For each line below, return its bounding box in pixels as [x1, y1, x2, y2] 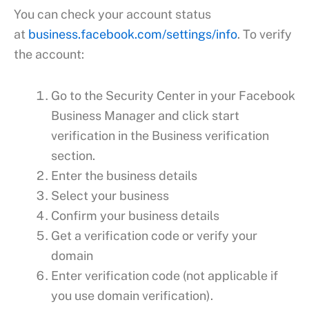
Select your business [51, 188, 169, 203]
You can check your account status [14, 6, 211, 21]
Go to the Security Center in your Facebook [51, 88, 295, 103]
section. [51, 148, 95, 163]
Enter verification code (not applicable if [51, 268, 278, 283]
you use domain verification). [51, 288, 213, 303]
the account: [14, 46, 84, 61]
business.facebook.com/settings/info [28, 26, 237, 41]
